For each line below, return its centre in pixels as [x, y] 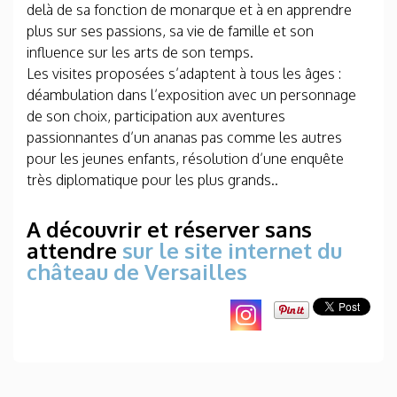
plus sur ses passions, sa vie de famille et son [170, 31]
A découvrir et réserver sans [169, 229]
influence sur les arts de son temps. [140, 52]
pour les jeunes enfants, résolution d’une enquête [185, 159]
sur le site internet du [232, 250]
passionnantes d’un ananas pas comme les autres [184, 137]
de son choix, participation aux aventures [156, 116]
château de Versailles [137, 272]
